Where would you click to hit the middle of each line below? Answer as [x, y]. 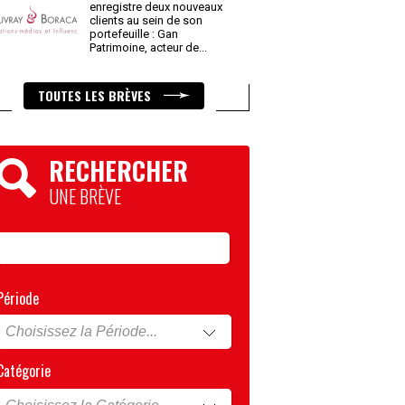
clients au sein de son [146, 20]
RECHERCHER [118, 170]
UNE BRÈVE [85, 196]
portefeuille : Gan [134, 34]
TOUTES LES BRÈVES [96, 95]
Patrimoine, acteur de [146, 47]
